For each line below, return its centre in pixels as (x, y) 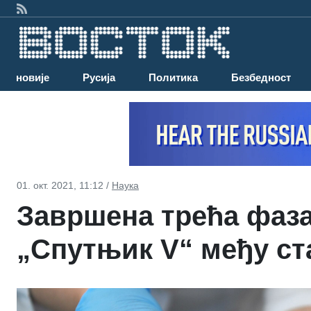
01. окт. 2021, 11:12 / (64, 185)
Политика (173, 78)
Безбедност (261, 78)
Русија (99, 78)
